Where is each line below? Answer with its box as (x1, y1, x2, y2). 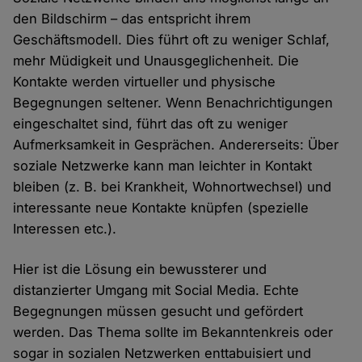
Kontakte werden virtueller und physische (13, 73, 276, 90)
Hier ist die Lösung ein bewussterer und (13, 260, 267, 277)
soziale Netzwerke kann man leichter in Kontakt (13, 157, 313, 174)
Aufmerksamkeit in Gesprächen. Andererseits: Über (13, 136, 339, 153)
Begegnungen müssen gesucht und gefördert (13, 302, 304, 319)
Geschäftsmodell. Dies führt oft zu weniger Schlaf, (13, 31, 330, 48)
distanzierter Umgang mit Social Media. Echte (13, 281, 300, 298)
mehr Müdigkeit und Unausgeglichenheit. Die (13, 52, 300, 69)
